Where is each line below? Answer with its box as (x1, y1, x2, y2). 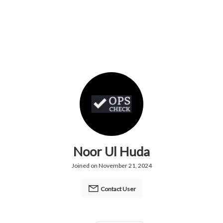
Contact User (99, 185, 136, 193)
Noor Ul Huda (73, 144, 150, 159)
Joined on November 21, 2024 (71, 162, 152, 170)
